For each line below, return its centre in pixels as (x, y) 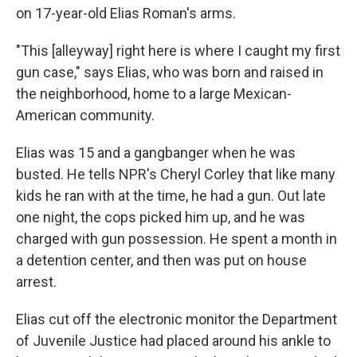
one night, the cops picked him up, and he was (161, 217)
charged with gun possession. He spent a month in (177, 239)
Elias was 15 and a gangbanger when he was (156, 153)
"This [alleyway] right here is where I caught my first (178, 51)
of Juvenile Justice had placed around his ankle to (173, 341)
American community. (85, 115)
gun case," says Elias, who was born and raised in (170, 72)
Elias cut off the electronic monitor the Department (177, 319)
